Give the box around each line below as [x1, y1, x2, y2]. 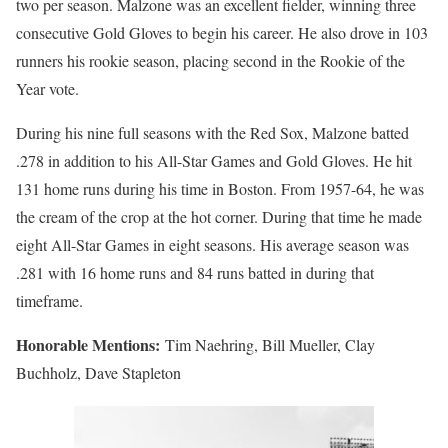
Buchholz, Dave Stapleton [16, 361, 181, 383]
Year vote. [16, 77, 79, 99]
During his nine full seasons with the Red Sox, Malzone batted [16, 121, 409, 143]
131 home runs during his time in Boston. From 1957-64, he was [16, 177, 424, 199]
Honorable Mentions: [16, 332, 165, 356]
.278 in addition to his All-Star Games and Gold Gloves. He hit [16, 149, 412, 171]
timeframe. [16, 289, 83, 311]
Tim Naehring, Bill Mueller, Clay [165, 333, 375, 355]
